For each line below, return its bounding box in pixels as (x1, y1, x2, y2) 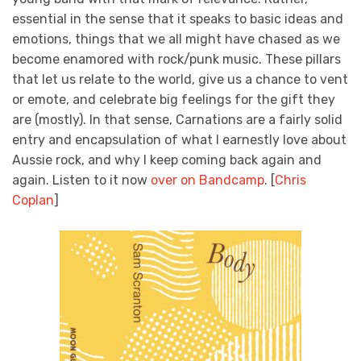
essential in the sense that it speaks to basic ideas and (12, 10, 343, 27)
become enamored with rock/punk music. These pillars (12, 51, 341, 67)
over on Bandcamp (151, 172, 264, 188)
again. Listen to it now (12, 172, 151, 188)
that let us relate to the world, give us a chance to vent (12, 71, 348, 87)
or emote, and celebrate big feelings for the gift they (12, 91, 335, 107)
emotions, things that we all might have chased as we (12, 31, 340, 47)
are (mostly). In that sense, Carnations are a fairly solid (12, 111, 342, 127)
